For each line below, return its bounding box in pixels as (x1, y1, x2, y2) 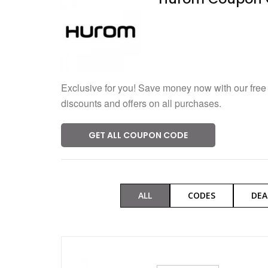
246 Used (228, 13, 267, 25)
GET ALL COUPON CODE (89, 129, 188, 141)
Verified (172, 13, 202, 25)
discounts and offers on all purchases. (61, 96, 221, 110)
